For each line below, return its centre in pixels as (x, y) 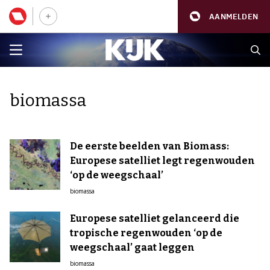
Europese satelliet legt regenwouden (162, 161)
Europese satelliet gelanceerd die (155, 218)
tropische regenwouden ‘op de (146, 233)
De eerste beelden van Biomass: (149, 146)
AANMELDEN (234, 16)
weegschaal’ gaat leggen (132, 247)
